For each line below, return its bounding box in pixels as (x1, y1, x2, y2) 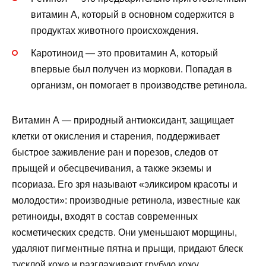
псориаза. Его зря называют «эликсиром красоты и (12, 179, 237, 190)
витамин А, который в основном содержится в (31, 9, 235, 20)
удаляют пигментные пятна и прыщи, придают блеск (12, 243, 243, 254)
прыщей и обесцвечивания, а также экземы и (12, 163, 211, 174)
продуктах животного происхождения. (31, 25, 198, 36)
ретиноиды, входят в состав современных (12, 211, 198, 222)
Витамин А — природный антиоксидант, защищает (12, 115, 234, 126)
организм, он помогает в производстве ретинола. (31, 80, 247, 91)
